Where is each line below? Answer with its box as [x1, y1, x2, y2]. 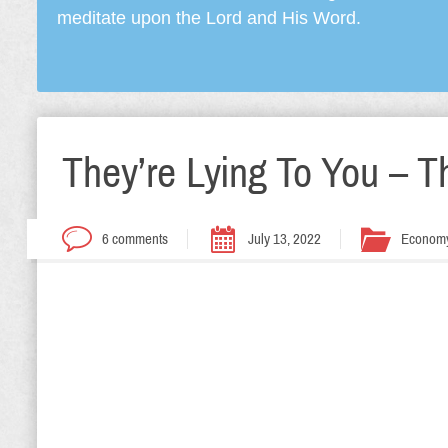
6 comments [102, 231, 168, 247]
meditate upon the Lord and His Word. [57, 8, 361, 28]
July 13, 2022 [248, 231, 321, 247]
